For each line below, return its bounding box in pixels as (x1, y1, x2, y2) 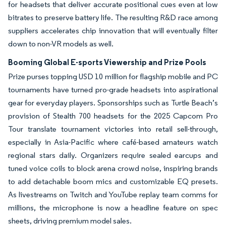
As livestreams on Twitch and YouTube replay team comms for (8, 190, 218, 199)
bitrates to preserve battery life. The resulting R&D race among (8, 13, 218, 22)
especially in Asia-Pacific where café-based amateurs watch (8, 137, 218, 147)
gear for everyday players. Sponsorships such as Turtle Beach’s (8, 98, 218, 107)
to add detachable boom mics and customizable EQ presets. (8, 177, 218, 186)
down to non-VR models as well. (8, 39, 115, 48)
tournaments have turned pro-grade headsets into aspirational (8, 85, 218, 94)
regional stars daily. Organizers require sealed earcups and (8, 150, 218, 160)
